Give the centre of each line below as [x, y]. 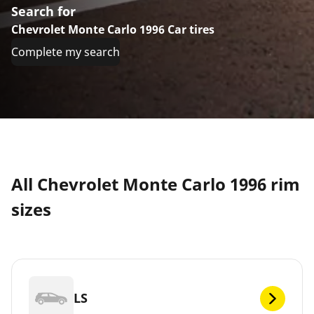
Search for [43, 11]
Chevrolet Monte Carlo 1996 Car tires [113, 29]
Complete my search [66, 52]
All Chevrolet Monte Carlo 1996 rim [156, 184]
